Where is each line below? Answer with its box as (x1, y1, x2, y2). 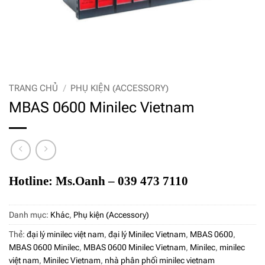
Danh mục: (9, 210, 50, 220)
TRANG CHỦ (9, 82, 58, 93)
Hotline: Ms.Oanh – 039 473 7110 (9, 173, 188, 188)
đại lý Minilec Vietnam (108, 230, 186, 240)
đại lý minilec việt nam (27, 230, 104, 240)
